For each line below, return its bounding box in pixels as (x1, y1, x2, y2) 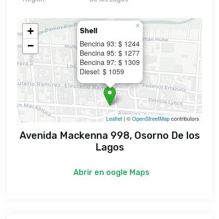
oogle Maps (106, 167, 150, 177)
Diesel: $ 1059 (80, 66, 124, 76)
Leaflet (106, 114, 122, 122)
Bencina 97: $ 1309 (80, 57, 140, 67)
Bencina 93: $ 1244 (80, 39, 140, 48)
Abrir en (69, 167, 106, 177)
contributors (170, 114, 199, 122)
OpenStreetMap (132, 114, 170, 122)
